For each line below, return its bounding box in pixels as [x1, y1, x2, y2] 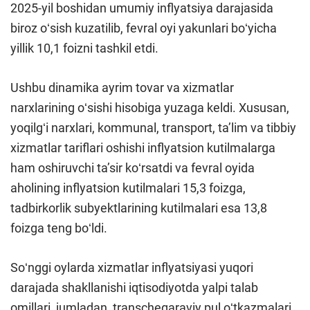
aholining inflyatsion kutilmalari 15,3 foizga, [10, 181, 246, 196]
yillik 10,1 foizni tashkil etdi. [10, 41, 158, 56]
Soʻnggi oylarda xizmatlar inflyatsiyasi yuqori [10, 260, 253, 275]
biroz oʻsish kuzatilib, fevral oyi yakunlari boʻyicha [10, 21, 277, 36]
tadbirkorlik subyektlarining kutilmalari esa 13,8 [10, 201, 267, 216]
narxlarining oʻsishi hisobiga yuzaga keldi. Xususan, [10, 100, 289, 116]
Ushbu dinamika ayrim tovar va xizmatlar [10, 80, 234, 95]
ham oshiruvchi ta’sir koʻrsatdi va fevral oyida [10, 161, 255, 176]
